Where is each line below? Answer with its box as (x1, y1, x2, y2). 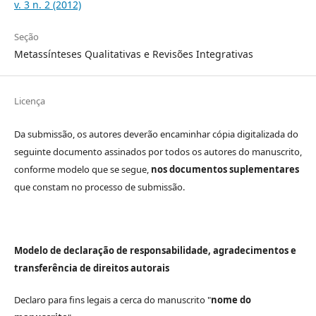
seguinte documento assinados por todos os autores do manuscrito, (14, 145, 302, 158)
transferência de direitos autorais (14, 261, 169, 274)
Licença (14, 94, 45, 107)
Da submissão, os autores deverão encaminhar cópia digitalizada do (14, 127, 298, 140)
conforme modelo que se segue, (14, 162, 151, 176)
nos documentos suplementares (151, 162, 299, 176)
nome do (211, 293, 251, 306)
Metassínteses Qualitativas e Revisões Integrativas (14, 47, 253, 61)
